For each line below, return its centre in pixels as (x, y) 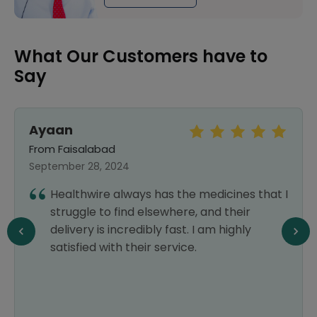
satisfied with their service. (123, 247)
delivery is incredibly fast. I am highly (151, 230)
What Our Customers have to (141, 56)
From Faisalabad (72, 149)
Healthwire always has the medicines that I (169, 194)
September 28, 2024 (79, 166)
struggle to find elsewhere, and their (150, 212)
